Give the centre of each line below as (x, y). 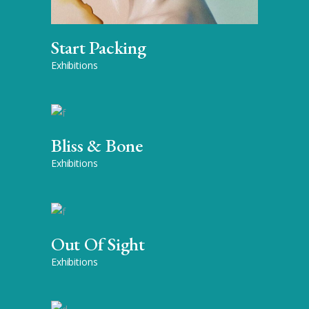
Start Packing (99, 48)
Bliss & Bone (97, 146)
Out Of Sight (98, 243)
